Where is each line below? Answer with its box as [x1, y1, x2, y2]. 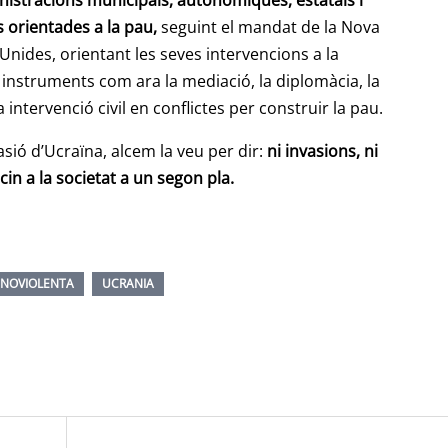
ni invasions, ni [267, 140, 378, 163]
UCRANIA [102, 275, 154, 293]
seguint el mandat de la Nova [157, 16, 380, 39]
